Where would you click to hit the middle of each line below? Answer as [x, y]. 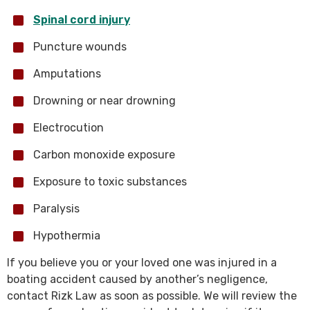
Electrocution [69, 128]
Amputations [67, 74]
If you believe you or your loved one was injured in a [142, 263]
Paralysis [56, 209]
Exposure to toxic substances [110, 182]
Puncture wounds [80, 47]
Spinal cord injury [82, 20]
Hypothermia [67, 236]
